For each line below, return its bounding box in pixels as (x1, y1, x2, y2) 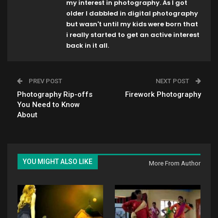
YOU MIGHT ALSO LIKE (23, 157, 92, 165)
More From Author (149, 159, 200, 167)
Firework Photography (125, 90, 201, 99)
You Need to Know (17, 100, 80, 109)
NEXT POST (156, 77, 191, 85)
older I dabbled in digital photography (66, 8, 198, 18)
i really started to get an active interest (66, 30, 200, 39)
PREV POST (27, 77, 62, 85)
